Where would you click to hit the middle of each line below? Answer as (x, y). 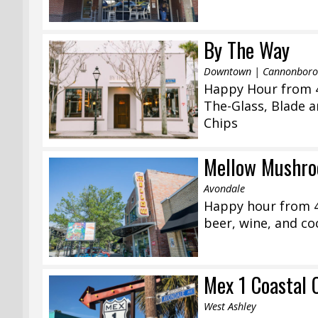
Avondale (225, 189)
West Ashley (230, 307)
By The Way (247, 49)
